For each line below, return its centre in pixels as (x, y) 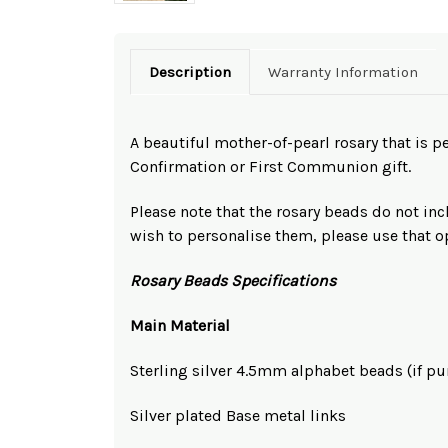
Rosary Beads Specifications (233, 280)
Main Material (180, 325)
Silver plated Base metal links (238, 415)
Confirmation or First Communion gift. (270, 166)
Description (189, 71)
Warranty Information (342, 71)
